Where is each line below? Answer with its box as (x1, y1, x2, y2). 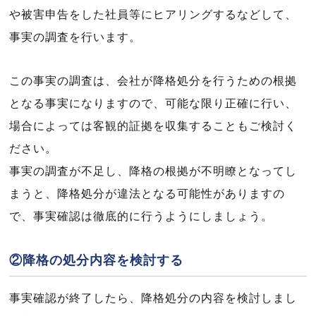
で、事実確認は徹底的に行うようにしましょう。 (9, 210, 273, 222)
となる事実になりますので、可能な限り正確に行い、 (9, 97, 297, 109)
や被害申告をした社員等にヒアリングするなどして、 (9, 8, 297, 20)
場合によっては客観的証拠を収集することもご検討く (9, 120, 297, 132)
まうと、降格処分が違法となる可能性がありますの (9, 188, 285, 200)
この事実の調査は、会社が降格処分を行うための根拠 (9, 75, 297, 87)
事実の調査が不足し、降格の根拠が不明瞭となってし (9, 165, 297, 177)
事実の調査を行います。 (9, 31, 141, 43)
